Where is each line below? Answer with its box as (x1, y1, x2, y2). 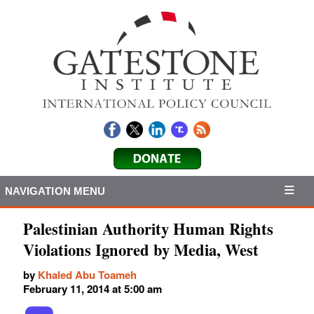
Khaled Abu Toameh (38, 267, 137, 283)
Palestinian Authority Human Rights (23, 217, 273, 241)
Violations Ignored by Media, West (23, 238, 259, 262)
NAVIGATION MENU (4, 184, 106, 197)
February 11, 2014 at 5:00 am (23, 281, 162, 297)
